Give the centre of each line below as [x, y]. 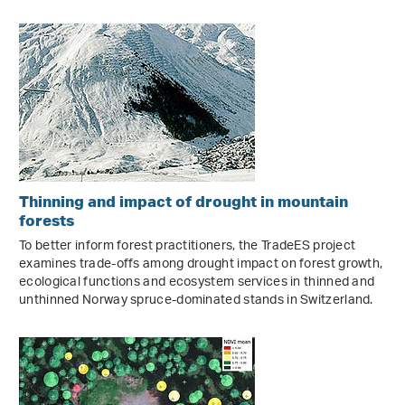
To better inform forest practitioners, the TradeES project [188, 246]
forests [47, 220]
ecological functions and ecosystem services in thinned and [197, 282]
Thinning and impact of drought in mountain [184, 201]
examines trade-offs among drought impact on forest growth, [201, 264]
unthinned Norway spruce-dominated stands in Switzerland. [196, 300]
